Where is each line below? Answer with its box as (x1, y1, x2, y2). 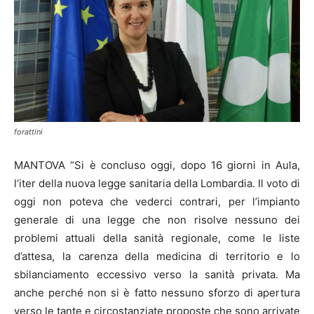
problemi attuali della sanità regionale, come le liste (14, 231, 300, 245)
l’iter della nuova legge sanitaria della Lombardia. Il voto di (14, 176, 300, 190)
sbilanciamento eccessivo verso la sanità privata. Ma (14, 267, 300, 281)
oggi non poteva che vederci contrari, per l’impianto (14, 194, 300, 208)
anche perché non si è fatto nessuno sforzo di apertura (14, 285, 300, 299)
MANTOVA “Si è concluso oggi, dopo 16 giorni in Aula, (14, 158, 300, 172)
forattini (14, 126, 43, 137)
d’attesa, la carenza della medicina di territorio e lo (14, 249, 300, 263)
